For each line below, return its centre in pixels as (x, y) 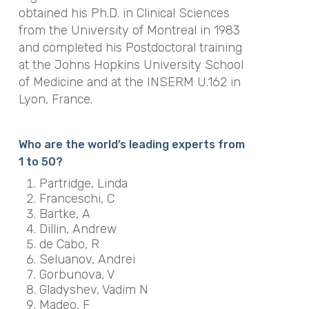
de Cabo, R (69, 244)
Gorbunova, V (77, 274)
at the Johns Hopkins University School (131, 65)
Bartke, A (64, 213)
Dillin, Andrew (78, 229)
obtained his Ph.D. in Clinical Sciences (124, 13)
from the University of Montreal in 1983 (129, 30)
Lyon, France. (55, 99)
